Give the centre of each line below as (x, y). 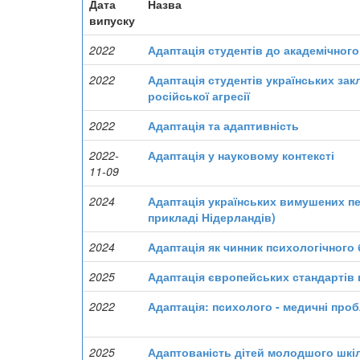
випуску (112, 20)
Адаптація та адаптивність (223, 125)
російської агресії (199, 96)
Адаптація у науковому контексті (241, 155)
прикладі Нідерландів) (212, 217)
